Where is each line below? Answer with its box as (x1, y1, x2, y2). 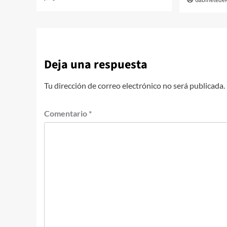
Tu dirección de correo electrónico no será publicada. (44, 81, 225, 91)
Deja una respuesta (44, 56, 147, 74)
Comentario (44, 108, 89, 119)
